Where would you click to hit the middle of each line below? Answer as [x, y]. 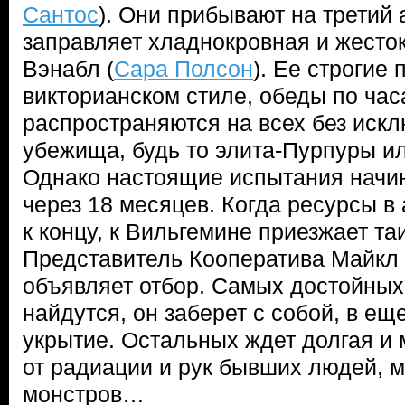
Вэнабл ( [68, 69]
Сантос [61, 14]
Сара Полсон [184, 69]
